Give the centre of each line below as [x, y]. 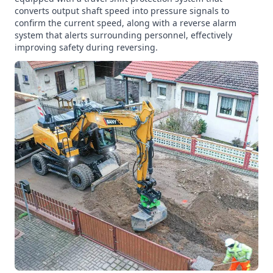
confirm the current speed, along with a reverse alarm [126, 23]
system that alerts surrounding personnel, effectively [123, 35]
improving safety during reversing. [86, 47]
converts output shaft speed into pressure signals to [122, 11]
